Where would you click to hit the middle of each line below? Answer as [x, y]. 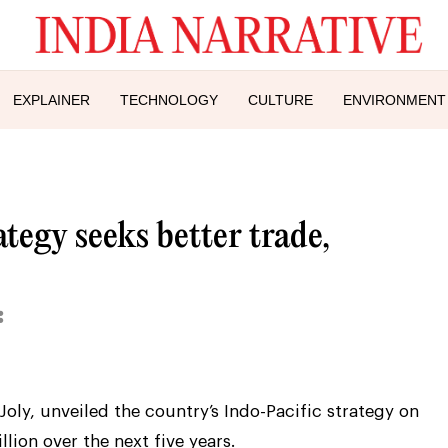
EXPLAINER [51, 99]
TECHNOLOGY [169, 99]
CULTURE [280, 99]
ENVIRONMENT [394, 99]
